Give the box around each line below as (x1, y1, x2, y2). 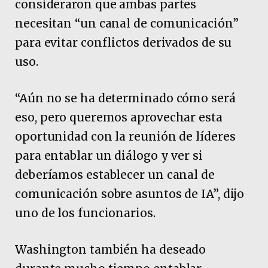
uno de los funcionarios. (15, 206, 156, 221)
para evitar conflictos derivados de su (15, 35, 232, 50)
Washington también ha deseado (15, 242, 206, 257)
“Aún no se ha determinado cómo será (15, 91, 236, 106)
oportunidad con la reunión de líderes (15, 129, 236, 144)
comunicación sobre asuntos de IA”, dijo (15, 187, 245, 202)
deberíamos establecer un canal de (15, 167, 215, 182)
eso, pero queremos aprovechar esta (15, 110, 223, 125)
